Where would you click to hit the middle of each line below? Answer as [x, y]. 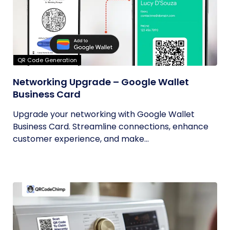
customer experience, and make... [81, 139]
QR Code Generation [47, 60]
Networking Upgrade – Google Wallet [101, 82]
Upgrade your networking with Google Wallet [104, 114]
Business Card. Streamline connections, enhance [111, 127]
